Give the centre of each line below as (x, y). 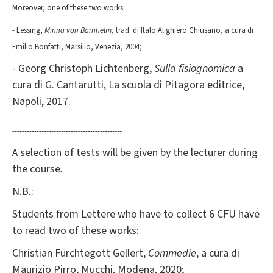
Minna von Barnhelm (78, 30)
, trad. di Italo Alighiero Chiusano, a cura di (183, 30)
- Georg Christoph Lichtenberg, (83, 68)
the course (36, 169)
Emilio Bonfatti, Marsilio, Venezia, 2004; (77, 47)
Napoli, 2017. (41, 101)
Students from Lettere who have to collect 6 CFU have (136, 214)
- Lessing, (28, 30)
